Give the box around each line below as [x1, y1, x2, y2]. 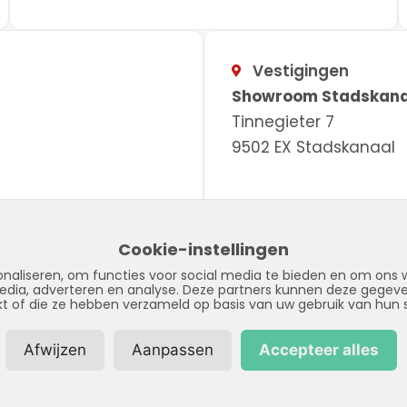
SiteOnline [108, 349, 174, 367]
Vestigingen [252, 59, 349, 82]
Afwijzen [24, 341, 86, 359]
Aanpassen [132, 341, 213, 359]
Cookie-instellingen [118, 238, 289, 261]
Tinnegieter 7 [232, 110, 334, 133]
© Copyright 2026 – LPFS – [9, 323, 179, 342]
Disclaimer [277, 323, 344, 342]
